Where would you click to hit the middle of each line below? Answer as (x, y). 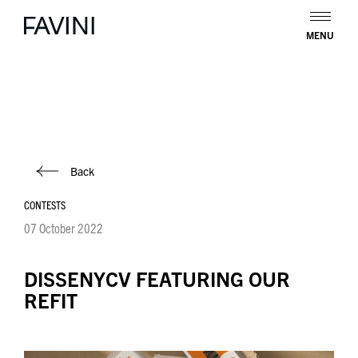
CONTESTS (45, 204)
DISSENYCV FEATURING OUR (157, 278)
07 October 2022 (64, 227)
